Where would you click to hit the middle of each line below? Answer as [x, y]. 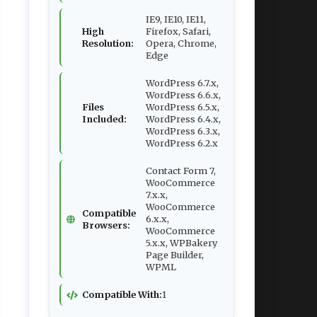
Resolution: [108, 43]
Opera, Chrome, [181, 43]
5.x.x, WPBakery [181, 243]
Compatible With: [122, 294]
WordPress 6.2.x [182, 143]
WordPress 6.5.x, [183, 107]
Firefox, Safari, [178, 31]
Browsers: [106, 225]
